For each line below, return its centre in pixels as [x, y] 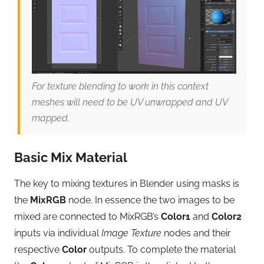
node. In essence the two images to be [150, 200]
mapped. [50, 118]
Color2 [227, 217]
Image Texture [131, 233]
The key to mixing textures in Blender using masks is [127, 184]
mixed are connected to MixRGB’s [88, 217]
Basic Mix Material [71, 157]
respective [38, 250]
